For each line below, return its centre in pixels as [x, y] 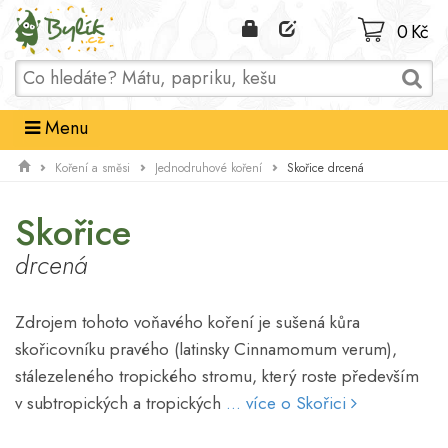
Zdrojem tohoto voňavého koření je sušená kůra [187, 322]
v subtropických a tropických [120, 403]
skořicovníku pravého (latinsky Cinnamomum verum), [206, 349]
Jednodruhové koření [208, 168]
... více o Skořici [288, 403]
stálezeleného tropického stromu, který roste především [217, 376]
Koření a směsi [92, 168]
